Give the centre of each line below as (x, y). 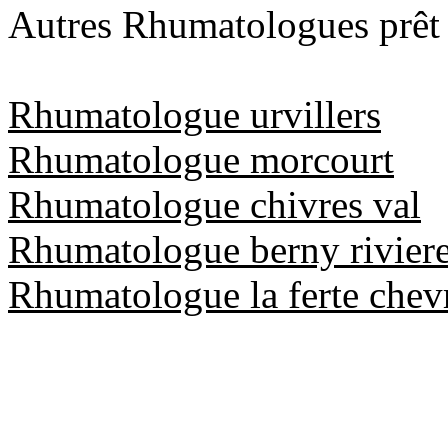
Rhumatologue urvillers (194, 114)
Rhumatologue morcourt (201, 159)
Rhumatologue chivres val (214, 204)
